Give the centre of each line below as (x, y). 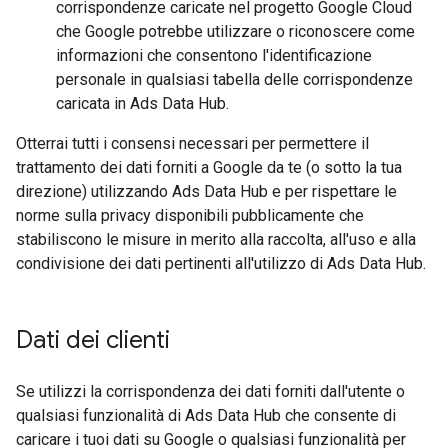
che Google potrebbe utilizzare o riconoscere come (235, 31)
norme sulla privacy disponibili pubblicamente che (190, 215)
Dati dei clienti (93, 340)
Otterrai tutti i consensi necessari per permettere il (192, 143)
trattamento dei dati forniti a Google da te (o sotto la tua (209, 167)
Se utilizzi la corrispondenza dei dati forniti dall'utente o (210, 391)
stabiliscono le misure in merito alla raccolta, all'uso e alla (216, 239)
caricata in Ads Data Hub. (142, 103)
